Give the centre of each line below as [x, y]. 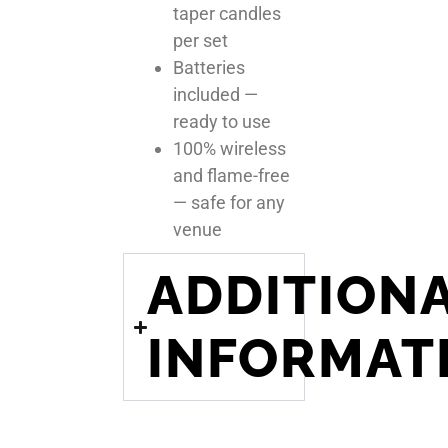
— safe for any [229, 202]
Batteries [209, 67]
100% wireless [230, 148]
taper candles [227, 13]
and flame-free [232, 175]
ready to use [222, 121]
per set [201, 40]
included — [216, 94]
